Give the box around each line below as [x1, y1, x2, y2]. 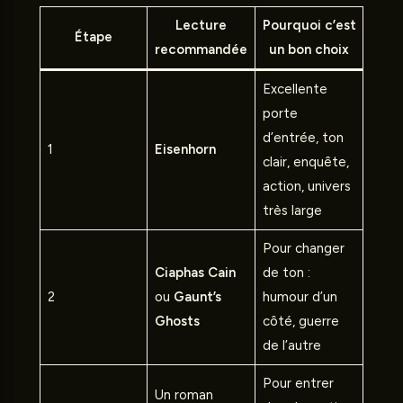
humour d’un [262, 289, 337, 306]
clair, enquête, [262, 154, 349, 171]
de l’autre [262, 337, 321, 354]
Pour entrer [262, 375, 334, 392]
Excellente [262, 81, 327, 98]
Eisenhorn [154, 141, 216, 158]
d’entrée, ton [262, 130, 344, 147]
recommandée [155, 41, 247, 58]
